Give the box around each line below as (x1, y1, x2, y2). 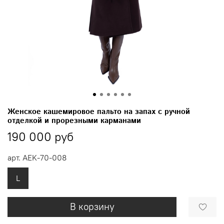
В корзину (69, 201, 114, 213)
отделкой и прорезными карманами (7, 115, 141, 126)
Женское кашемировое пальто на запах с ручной (7, 106, 190, 117)
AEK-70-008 (22, 152, 66, 162)
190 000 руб (7, 128, 73, 144)
